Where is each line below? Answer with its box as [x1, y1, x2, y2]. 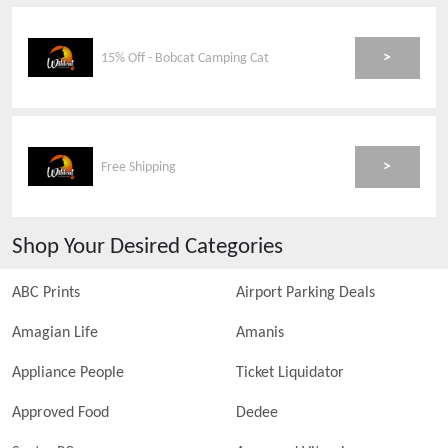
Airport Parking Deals [236, 285, 375, 301]
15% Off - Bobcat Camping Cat [101, 50, 270, 66]
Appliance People [12, 365, 124, 381]
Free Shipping [101, 159, 177, 175]
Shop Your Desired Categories [12, 235, 283, 259]
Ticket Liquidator [236, 365, 344, 381]
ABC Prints [12, 285, 80, 301]
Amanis [236, 325, 284, 341]
